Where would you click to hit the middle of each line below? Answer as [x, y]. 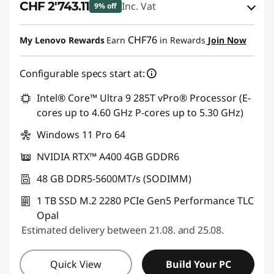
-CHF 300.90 [142, 29]
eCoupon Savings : [73, 29]
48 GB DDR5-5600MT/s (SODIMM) [114, 178]
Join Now [226, 40]
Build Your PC [198, 264]
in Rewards [181, 40]
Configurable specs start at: [82, 73]
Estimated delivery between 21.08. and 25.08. [123, 230]
